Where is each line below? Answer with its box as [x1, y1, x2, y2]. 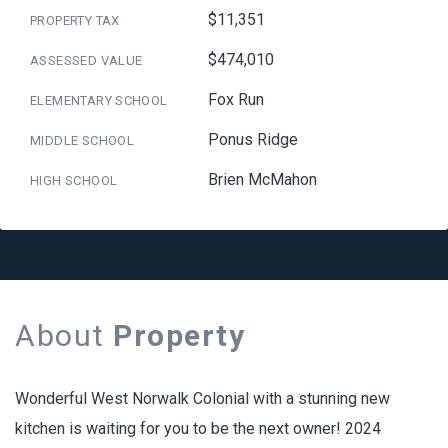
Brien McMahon [208, 169, 318, 189]
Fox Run [208, 89, 265, 109]
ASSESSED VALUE [30, 52, 143, 68]
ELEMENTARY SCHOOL [30, 92, 168, 108]
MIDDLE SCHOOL [30, 132, 135, 148]
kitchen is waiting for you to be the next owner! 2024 [15, 418, 381, 438]
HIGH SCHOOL [30, 172, 118, 188]
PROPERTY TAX [30, 12, 120, 28]
